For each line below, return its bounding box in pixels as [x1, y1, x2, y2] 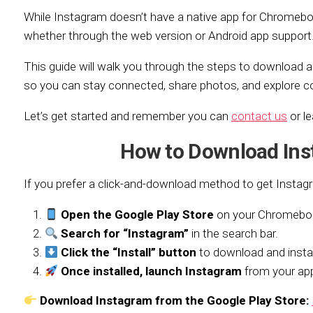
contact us [231, 109, 287, 123]
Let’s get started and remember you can [24, 109, 231, 123]
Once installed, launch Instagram [58, 264, 242, 278]
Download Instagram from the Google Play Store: [37, 293, 310, 307]
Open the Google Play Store [58, 208, 214, 221]
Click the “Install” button [58, 245, 197, 259]
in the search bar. [189, 226, 279, 240]
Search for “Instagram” [58, 226, 189, 240]
